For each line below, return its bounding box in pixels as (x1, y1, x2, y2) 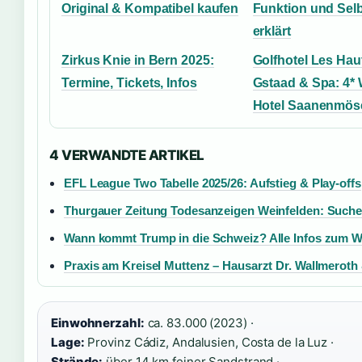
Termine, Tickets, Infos (61, 75, 197, 90)
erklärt (252, 23, 291, 38)
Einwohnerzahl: (51, 314, 145, 330)
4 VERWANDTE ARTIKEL (49, 146, 204, 163)
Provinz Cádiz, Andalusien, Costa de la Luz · (84, 334, 334, 350)
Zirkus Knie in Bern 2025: (61, 53, 214, 67)
